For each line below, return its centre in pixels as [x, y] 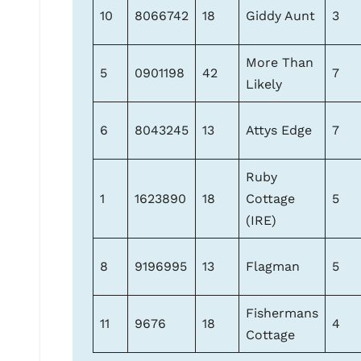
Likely [264, 85]
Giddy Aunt [280, 16]
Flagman [273, 267]
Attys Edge [279, 131]
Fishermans [282, 313]
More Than [280, 63]
